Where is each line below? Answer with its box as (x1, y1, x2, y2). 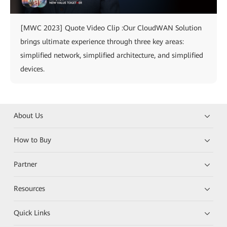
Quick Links (14, 208, 51, 217)
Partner (14, 160, 37, 168)
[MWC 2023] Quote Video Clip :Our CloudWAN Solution (20, 23, 202, 32)
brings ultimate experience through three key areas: (20, 37, 184, 46)
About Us (14, 111, 44, 120)
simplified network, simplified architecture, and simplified (20, 51, 203, 59)
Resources (14, 184, 46, 193)
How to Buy (14, 135, 52, 144)
